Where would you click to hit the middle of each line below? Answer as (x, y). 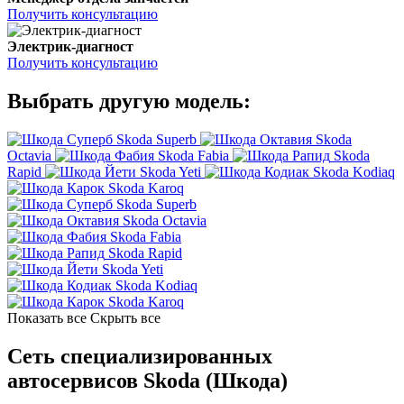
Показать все (47, 318)
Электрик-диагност (70, 47)
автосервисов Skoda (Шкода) (147, 381)
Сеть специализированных (140, 357)
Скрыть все (125, 318)
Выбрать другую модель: (129, 101)
